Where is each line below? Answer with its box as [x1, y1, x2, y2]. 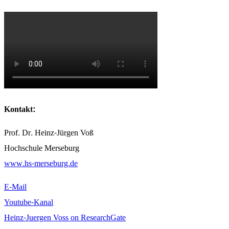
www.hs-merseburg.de [4, 156, 78, 171]
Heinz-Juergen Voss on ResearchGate [4, 210, 126, 225]
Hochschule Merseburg [4, 141, 79, 156]
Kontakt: [4, 102, 35, 117]
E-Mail [4, 179, 27, 195]
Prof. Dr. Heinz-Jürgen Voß [4, 125, 94, 141]
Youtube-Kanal [4, 195, 53, 210]
